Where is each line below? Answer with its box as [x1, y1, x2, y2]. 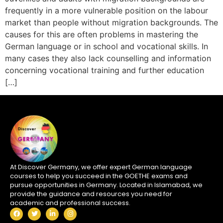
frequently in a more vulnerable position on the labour [5, 5, 208, 15]
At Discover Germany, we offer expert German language [10, 162, 192, 172]
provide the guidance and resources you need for [10, 189, 172, 199]
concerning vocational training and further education [5, 65, 204, 75]
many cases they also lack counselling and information [5, 53, 211, 63]
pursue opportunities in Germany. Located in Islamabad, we [10, 180, 203, 190]
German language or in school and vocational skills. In [5, 41, 208, 51]
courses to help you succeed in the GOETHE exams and [10, 171, 188, 181]
